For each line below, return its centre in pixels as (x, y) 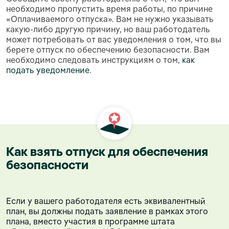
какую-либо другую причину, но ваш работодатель (108, 29)
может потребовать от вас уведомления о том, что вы (114, 39)
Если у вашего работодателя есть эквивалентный (106, 201)
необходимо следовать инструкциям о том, (94, 60)
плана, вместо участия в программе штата (90, 221)
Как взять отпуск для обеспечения (107, 151)
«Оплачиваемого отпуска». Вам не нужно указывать (110, 19)
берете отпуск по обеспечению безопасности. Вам (108, 49)
